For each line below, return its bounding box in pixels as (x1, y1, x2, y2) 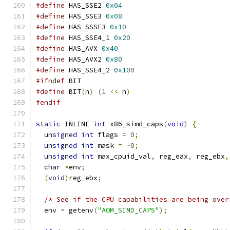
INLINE (61, 120, 93, 128)
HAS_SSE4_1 (65, 33, 114, 42)
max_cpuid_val (93, 152, 151, 161)
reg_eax (155, 152, 188, 161)
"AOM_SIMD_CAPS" (98, 206, 159, 215)
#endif (36, 98, 61, 107)
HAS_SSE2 (65, 1, 106, 10)
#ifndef (36, 76, 65, 85)
